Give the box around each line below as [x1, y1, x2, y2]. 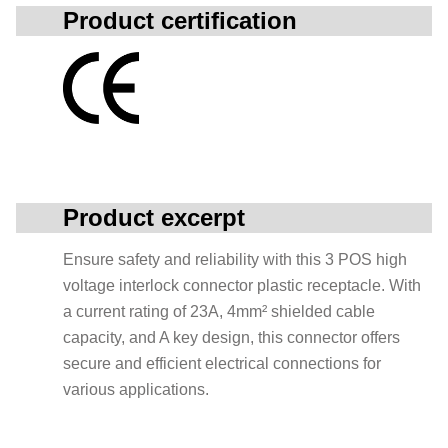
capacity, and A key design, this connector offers [63, 328, 400, 346]
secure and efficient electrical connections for [63, 354, 381, 372]
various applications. [63, 380, 209, 398]
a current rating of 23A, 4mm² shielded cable [63, 302, 375, 320]
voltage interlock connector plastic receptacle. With [63, 276, 421, 294]
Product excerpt [63, 203, 245, 231]
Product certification [63, 7, 297, 34]
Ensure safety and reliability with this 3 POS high [63, 250, 407, 268]
